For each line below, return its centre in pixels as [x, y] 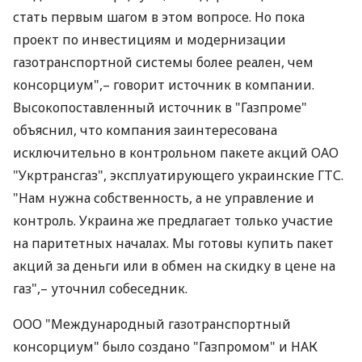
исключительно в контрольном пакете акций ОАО [176, 153]
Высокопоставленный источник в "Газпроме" [160, 107]
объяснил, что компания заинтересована [145, 130]
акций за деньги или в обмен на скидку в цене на [174, 266]
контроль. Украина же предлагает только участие [173, 221]
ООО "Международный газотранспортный [152, 324]
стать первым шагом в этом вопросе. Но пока [159, 17]
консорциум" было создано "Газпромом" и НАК [165, 347]
